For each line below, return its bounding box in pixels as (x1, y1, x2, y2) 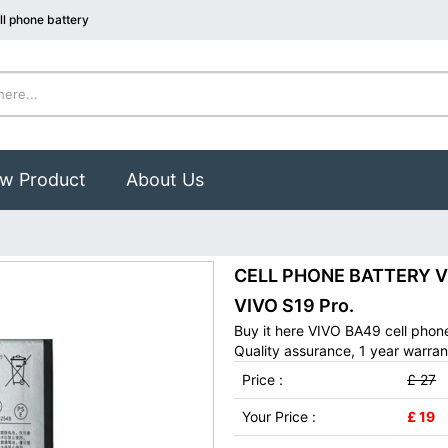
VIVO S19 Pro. (234, 295, 354, 316)
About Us (126, 169, 204, 190)
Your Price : (242, 408, 316, 425)
